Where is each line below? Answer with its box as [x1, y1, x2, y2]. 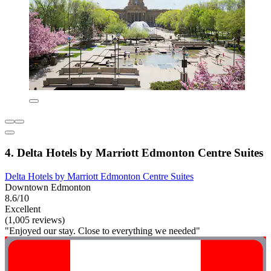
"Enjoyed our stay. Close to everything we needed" [5, 225, 200, 236]
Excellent [5, 203, 41, 214]
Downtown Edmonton [5, 181, 91, 192]
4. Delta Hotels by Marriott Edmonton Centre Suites [5, 146, 263, 159]
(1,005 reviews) [5, 214, 65, 225]
